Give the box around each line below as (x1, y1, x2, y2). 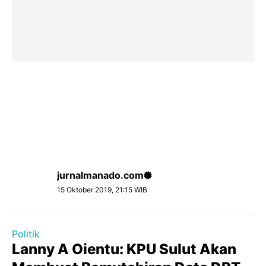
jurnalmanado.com (57, 169, 144, 181)
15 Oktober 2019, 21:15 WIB (57, 185, 147, 194)
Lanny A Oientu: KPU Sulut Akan (12, 240, 236, 258)
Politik (12, 228, 40, 240)
